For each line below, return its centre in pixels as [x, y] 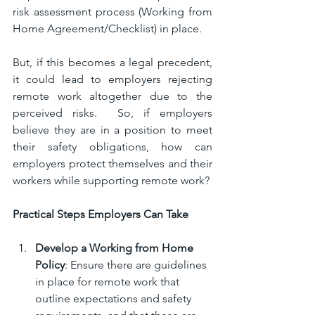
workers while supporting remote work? [111, 180]
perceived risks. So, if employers [112, 112]
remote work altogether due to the [112, 96]
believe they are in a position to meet [112, 129]
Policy [50, 264]
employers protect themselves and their [112, 163]
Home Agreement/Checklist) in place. [107, 28]
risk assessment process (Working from [112, 11]
